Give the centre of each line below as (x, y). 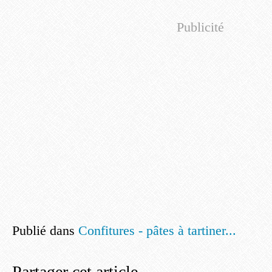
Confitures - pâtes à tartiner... (157, 230)
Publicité (200, 27)
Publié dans (43, 230)
